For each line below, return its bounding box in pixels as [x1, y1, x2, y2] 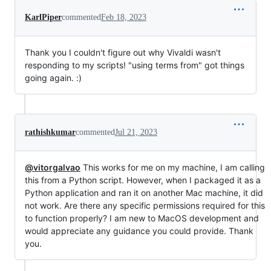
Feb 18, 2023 [101, 13, 146, 22]
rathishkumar [25, 128, 76, 137]
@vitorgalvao [25, 162, 80, 172]
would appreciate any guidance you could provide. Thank [25, 226, 253, 236]
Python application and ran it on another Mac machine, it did [25, 188, 263, 198]
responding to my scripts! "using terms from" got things [25, 60, 244, 70]
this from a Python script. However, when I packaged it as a [25, 175, 261, 185]
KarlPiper [25, 13, 62, 22]
